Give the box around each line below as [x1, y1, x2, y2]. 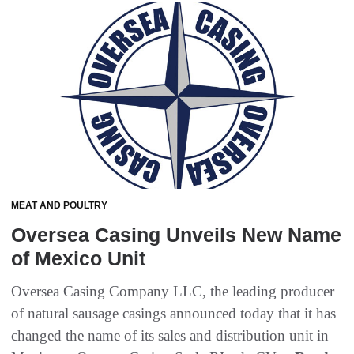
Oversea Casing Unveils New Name [11, 224, 341, 247]
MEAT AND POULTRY [11, 200, 107, 212]
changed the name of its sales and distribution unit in [11, 327, 329, 345]
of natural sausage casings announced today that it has [11, 305, 336, 322]
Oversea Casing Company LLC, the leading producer [11, 283, 334, 300]
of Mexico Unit [11, 247, 145, 270]
